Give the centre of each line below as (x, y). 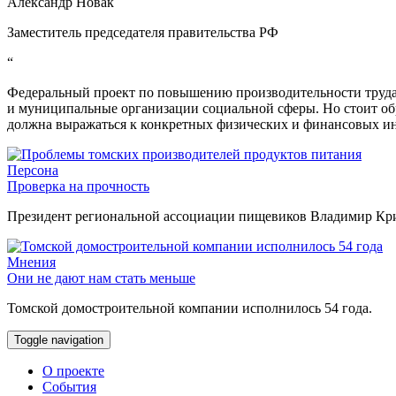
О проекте (73, 371)
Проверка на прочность (78, 187)
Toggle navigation (59, 340)
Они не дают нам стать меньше (101, 278)
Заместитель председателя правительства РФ (143, 33)
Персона (33, 171)
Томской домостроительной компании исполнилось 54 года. (190, 308)
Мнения (31, 263)
